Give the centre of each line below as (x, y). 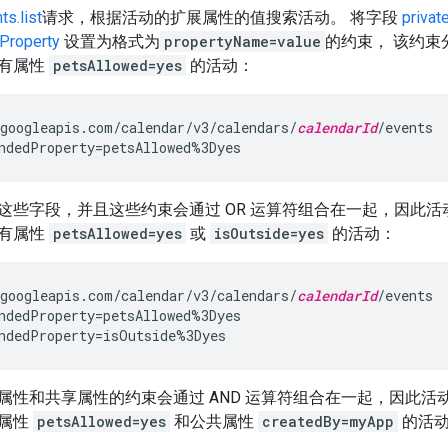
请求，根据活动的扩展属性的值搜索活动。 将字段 (222, 17)
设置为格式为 (110, 41)
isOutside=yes (269, 233)
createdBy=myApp (328, 421)
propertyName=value (242, 41)
